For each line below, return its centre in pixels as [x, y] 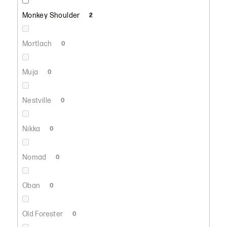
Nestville [37, 100]
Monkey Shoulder [52, 15]
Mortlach [38, 44]
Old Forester [43, 214]
